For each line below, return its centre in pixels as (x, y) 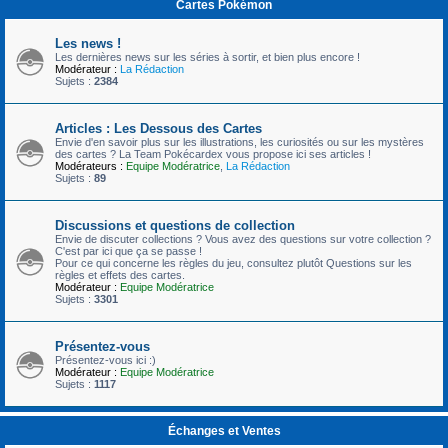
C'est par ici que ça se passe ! (128, 250)
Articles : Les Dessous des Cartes (158, 128)
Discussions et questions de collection (175, 225)
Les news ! (88, 43)
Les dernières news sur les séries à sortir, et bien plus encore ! (207, 56)
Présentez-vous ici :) (105, 359)
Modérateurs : (89, 165)
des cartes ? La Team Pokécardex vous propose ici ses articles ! (213, 153)
